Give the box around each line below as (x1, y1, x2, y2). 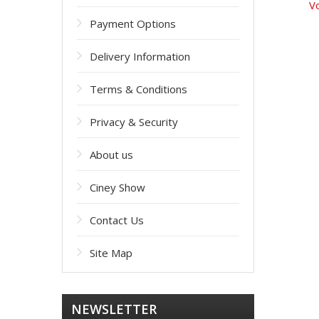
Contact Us (90, 213, 144, 227)
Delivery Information (90, 49, 190, 63)
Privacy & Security (90, 115, 178, 129)
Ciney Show (90, 180, 145, 194)
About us (90, 147, 133, 162)
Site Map (90, 246, 132, 260)
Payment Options (90, 16, 176, 31)
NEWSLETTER (71, 300, 157, 318)
